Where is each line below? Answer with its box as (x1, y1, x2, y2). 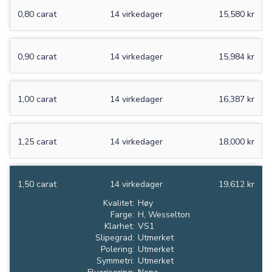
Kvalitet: (103, 197, 134, 209)
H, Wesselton (138, 209, 190, 221)
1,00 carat (18, 93, 56, 106)
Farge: (110, 209, 134, 221)
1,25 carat (18, 136, 56, 148)
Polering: (101, 243, 134, 256)
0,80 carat (18, 8, 56, 21)
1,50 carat (18, 178, 56, 191)
